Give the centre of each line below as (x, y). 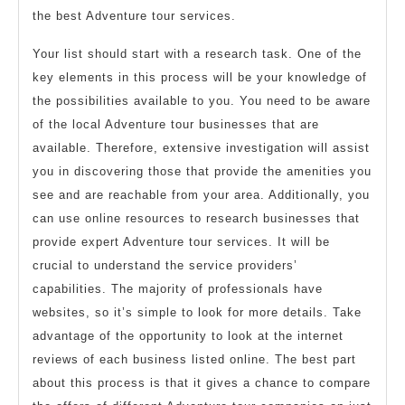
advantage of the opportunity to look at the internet (188, 336)
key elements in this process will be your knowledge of (200, 78)
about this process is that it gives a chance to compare (202, 383)
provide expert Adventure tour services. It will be (181, 242)
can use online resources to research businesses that (196, 219)
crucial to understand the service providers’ (165, 266)
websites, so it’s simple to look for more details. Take (197, 313)
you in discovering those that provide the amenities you (202, 172)
